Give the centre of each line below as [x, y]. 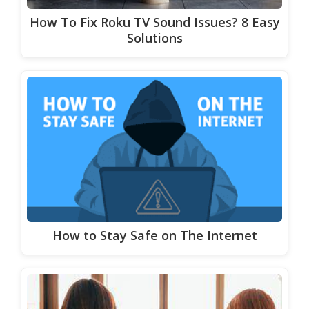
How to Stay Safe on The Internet [154, 235]
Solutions [154, 38]
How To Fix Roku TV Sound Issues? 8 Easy [154, 22]
